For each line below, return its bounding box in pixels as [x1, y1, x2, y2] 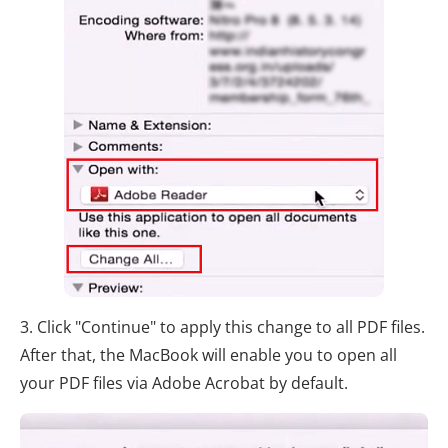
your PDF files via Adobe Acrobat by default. [20, 372, 348, 395]
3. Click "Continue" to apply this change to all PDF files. [20, 316, 425, 339]
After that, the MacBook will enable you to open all [20, 344, 397, 367]
